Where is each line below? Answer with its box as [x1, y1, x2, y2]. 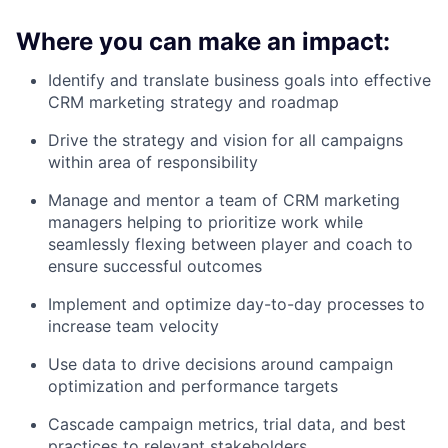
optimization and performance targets [48, 376, 338, 397]
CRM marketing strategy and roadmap [48, 92, 339, 113]
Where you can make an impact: [16, 27, 390, 57]
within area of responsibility [48, 152, 258, 173]
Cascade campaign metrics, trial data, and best [48, 414, 406, 435]
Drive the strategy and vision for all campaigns [48, 130, 403, 151]
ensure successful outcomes [48, 256, 262, 277]
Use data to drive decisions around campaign [48, 354, 393, 375]
